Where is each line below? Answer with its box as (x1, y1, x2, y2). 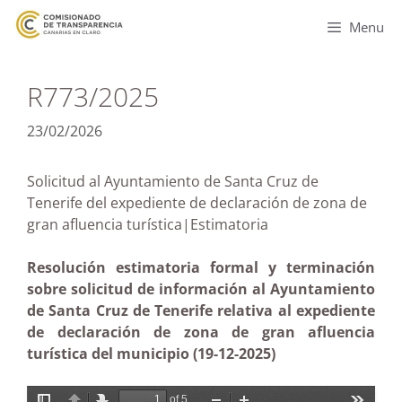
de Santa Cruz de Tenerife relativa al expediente (27, 301, 375, 320)
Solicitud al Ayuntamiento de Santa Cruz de (27, 171, 319, 191)
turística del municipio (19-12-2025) (27, 344, 275, 363)
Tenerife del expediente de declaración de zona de (27, 193, 367, 213)
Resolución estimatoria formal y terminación (27, 258, 375, 277)
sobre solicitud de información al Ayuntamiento (27, 279, 375, 299)
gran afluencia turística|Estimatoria (27, 214, 329, 234)
